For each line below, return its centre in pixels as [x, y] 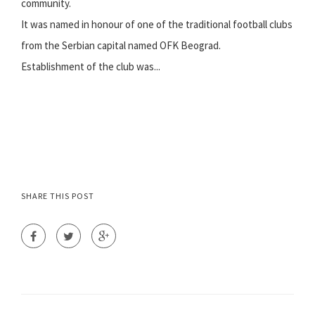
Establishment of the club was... [91, 67]
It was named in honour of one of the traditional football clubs [157, 25]
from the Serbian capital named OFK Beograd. [121, 46]
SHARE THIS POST [58, 196]
